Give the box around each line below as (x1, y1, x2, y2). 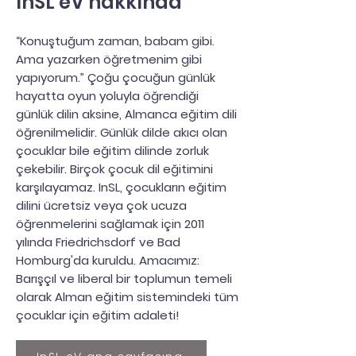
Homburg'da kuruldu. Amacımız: (16, 252, 199, 269)
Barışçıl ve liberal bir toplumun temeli (16, 270, 232, 287)
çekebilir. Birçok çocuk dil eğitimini (16, 161, 213, 177)
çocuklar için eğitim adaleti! (16, 307, 180, 323)
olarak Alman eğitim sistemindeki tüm (16, 288, 238, 305)
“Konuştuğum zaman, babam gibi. (16, 33, 215, 49)
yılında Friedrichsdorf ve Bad (16, 234, 180, 250)
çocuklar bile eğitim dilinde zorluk (16, 142, 209, 159)
